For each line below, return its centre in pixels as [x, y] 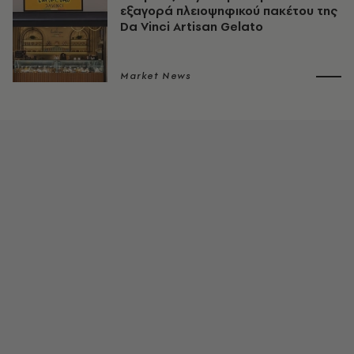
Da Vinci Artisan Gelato [192, 26]
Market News [156, 76]
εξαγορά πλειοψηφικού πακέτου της [229, 11]
